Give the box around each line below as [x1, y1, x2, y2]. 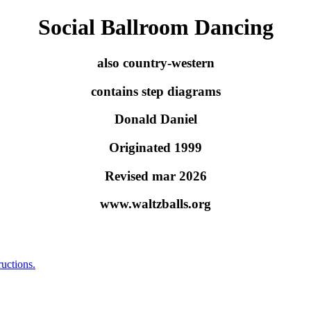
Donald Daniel [114, 112, 197, 127]
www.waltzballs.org [100, 196, 211, 212]
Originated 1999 [109, 140, 202, 155]
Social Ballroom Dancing [37, 15, 274, 40]
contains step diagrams [90, 83, 221, 99]
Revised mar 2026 [104, 168, 207, 183]
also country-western [96, 55, 215, 70]
